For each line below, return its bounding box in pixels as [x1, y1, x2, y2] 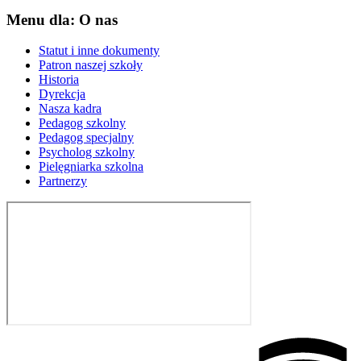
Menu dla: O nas [6, 10, 118, 28]
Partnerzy [39, 174, 87, 189]
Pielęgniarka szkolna [39, 160, 143, 174]
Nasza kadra [39, 102, 102, 116]
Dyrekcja [39, 87, 85, 102]
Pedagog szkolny [39, 116, 126, 131]
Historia [39, 73, 79, 87]
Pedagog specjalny [39, 131, 134, 145]
